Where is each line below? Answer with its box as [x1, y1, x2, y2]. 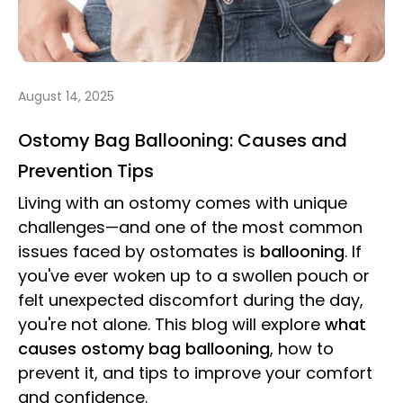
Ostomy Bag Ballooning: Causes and [18, 128, 347, 154]
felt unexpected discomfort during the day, [18, 289, 363, 312]
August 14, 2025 [18, 87, 114, 106]
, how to [270, 337, 334, 361]
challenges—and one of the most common [18, 216, 363, 239]
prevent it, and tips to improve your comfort [18, 362, 372, 385]
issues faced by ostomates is [18, 240, 260, 264]
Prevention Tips [18, 158, 154, 184]
